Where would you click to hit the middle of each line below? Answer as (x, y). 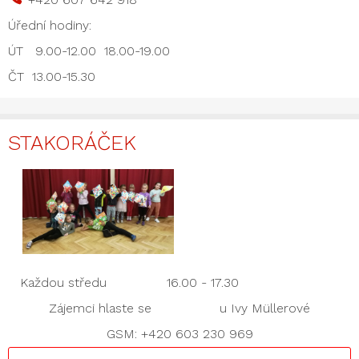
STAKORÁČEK (72, 143)
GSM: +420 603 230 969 (179, 334)
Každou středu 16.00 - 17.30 (123, 283)
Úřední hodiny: (50, 26)
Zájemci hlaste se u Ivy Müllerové (179, 309)
